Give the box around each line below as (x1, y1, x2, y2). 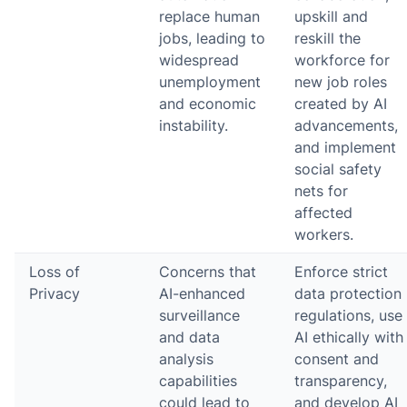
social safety (294, 159, 382, 178)
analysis (159, 349, 213, 368)
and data (159, 327, 220, 346)
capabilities (159, 371, 237, 390)
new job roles (294, 72, 387, 91)
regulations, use (294, 305, 402, 324)
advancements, (294, 115, 398, 134)
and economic (159, 94, 256, 113)
